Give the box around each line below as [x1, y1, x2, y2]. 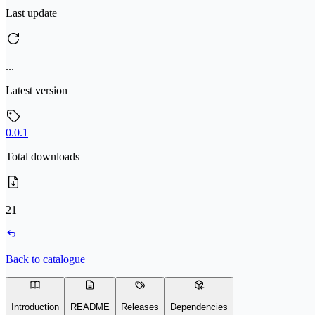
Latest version [6, 84, 67, 96]
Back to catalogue [6, 253, 85, 265]
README [70, 302, 110, 313]
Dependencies [170, 302, 228, 313]
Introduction [11, 302, 59, 313]
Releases [121, 302, 159, 313]
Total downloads [6, 150, 79, 162]
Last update [6, 7, 57, 19]
